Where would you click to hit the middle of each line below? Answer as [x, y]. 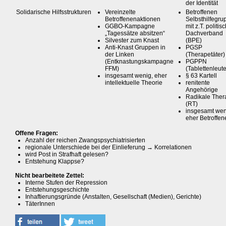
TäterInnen [40, 204]
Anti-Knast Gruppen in [135, 47]
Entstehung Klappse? [55, 161]
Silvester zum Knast [132, 40]
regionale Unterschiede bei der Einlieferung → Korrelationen [108, 147]
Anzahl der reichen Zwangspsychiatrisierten [85, 140]
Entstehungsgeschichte [57, 190]
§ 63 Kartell [201, 76]
